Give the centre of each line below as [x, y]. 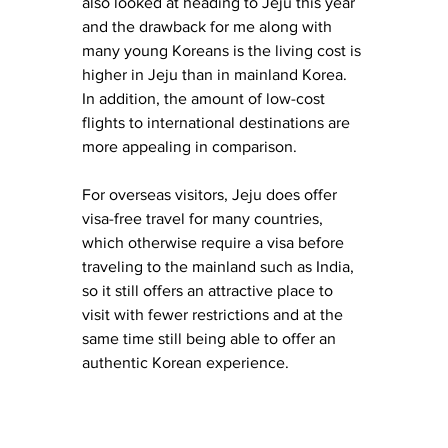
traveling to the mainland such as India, [220, 266]
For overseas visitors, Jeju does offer [211, 194]
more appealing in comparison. [189, 146]
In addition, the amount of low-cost [205, 98]
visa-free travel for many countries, [204, 218]
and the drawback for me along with [209, 26]
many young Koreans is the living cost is [223, 50]
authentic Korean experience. [187, 362]
